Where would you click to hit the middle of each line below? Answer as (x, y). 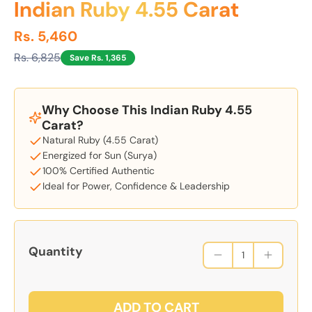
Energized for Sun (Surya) (100, 155)
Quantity (56, 252)
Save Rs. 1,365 (98, 57)
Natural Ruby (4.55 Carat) (100, 140)
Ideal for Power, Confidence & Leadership (136, 186)
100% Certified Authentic (99, 170)
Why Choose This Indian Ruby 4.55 (147, 110)
